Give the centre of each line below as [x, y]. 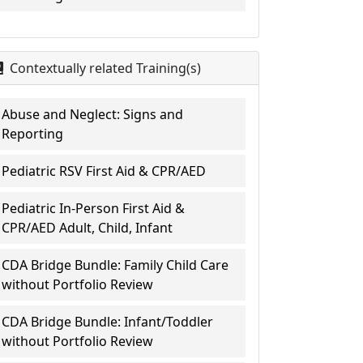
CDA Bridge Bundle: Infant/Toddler [108, 322]
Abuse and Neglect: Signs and [93, 114]
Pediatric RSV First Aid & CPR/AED [104, 171]
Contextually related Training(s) [104, 68]
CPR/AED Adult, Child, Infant [88, 228]
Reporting [33, 134]
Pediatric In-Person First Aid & [94, 208]
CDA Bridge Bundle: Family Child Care [115, 265]
